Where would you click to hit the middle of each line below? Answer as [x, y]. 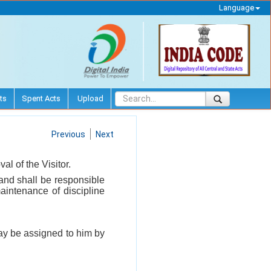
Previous [68, 134]
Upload [90, 98]
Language [236, 8]
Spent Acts [41, 98]
